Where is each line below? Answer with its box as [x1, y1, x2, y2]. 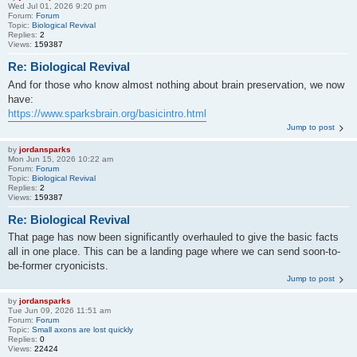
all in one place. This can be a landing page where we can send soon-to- [8, 245, 340, 257]
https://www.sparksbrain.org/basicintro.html [8, 107, 206, 120]
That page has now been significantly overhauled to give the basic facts [8, 231, 339, 243]
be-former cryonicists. [8, 260, 108, 272]
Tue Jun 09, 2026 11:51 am [8, 306, 111, 315]
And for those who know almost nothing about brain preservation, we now [8, 78, 344, 91]
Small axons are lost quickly [32, 325, 133, 334]
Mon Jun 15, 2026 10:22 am [8, 154, 113, 163]
